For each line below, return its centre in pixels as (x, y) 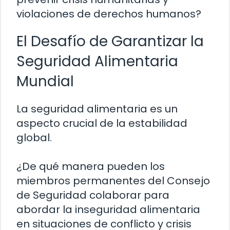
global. (34, 137)
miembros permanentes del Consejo (113, 180)
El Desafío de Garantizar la (110, 41)
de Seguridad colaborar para (93, 195)
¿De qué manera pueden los (91, 166)
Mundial (45, 81)
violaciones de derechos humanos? (109, 14)
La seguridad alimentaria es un (97, 109)
